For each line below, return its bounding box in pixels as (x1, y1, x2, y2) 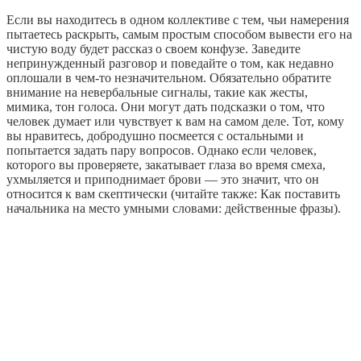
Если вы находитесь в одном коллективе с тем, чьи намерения (6, 13, 349, 27)
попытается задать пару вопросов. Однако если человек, (6, 143, 317, 158)
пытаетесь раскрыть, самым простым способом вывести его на (6, 27, 352, 42)
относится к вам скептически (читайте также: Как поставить (6, 187, 340, 201)
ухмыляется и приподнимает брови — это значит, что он (6, 172, 319, 187)
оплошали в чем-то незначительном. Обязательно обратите (6, 71, 331, 85)
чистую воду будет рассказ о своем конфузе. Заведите (6, 42, 301, 56)
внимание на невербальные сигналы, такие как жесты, (6, 85, 308, 100)
